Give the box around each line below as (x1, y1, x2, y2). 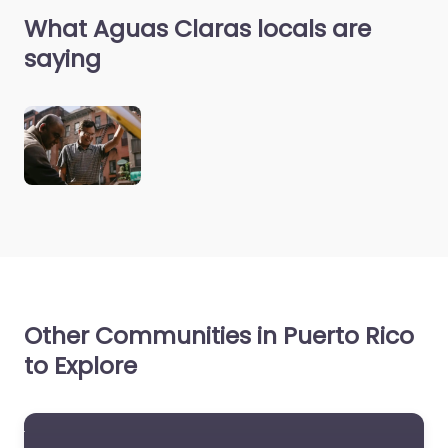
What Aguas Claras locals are (24, 12, 371, 46)
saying (24, 42, 101, 76)
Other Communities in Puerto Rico (24, 318, 414, 352)
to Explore (24, 348, 137, 382)
